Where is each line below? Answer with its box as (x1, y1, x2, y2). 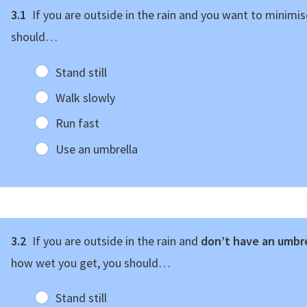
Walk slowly (55, 90, 115, 106)
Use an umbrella (55, 140, 138, 157)
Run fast (55, 115, 99, 132)
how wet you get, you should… (11, 254, 171, 271)
